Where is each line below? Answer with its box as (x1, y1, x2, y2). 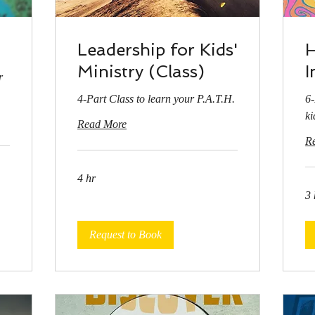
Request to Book (89, 228, 162, 240)
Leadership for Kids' (77, 39, 238, 60)
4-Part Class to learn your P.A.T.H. (77, 92, 235, 105)
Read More (77, 117, 127, 130)
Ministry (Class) (77, 60, 205, 82)
